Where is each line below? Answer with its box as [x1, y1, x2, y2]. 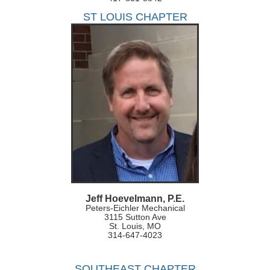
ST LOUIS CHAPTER [83, 11, 187, 24]
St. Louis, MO [109, 221, 161, 231]
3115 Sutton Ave [104, 212, 166, 222]
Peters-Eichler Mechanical [85, 203, 185, 213]
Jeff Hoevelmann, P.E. [86, 193, 184, 204]
